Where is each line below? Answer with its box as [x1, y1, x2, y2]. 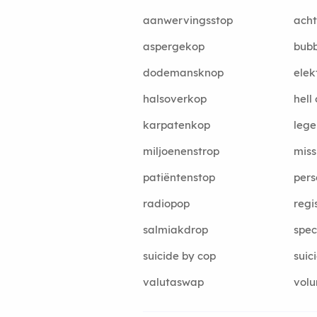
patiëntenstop [143, 170, 215, 184]
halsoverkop [143, 91, 207, 105]
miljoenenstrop [143, 144, 219, 158]
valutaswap [143, 275, 204, 289]
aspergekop [143, 39, 204, 53]
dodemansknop [143, 65, 224, 79]
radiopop [143, 196, 190, 210]
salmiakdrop [143, 222, 208, 236]
